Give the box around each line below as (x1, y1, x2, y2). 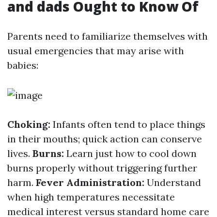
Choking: (7, 118, 53, 130)
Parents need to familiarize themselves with (7, 30, 208, 42)
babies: (7, 59, 38, 71)
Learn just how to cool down (66, 147, 197, 159)
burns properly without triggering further (7, 161, 197, 174)
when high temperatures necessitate (7, 190, 175, 203)
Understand (147, 176, 201, 188)
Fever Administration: (36, 176, 147, 188)
